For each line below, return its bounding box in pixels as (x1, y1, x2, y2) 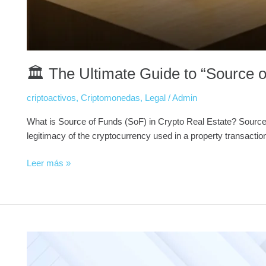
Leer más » (27, 158, 71, 168)
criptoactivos (27, 92, 76, 103)
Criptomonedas (81, 92, 140, 103)
